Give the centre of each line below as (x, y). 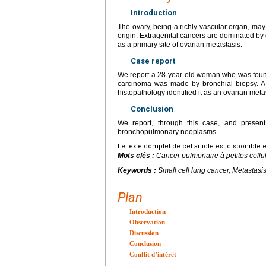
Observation (147, 222)
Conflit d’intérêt (153, 254)
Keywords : (138, 170)
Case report (153, 61)
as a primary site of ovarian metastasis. (180, 44)
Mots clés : (137, 155)
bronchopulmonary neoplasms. (168, 132)
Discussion (144, 232)
